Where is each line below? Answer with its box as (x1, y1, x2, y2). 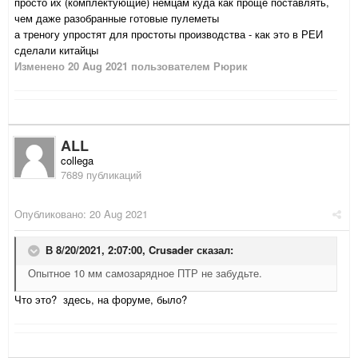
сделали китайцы (14, 42, 98, 58)
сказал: (193, 242, 233, 258)
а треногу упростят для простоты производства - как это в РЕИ (14, 26, 323, 42)
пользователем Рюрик (128, 58, 248, 74)
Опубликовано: (14, 206, 89, 222)
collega (61, 153, 93, 169)
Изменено (14, 58, 68, 74)
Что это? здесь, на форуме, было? (14, 292, 187, 308)
